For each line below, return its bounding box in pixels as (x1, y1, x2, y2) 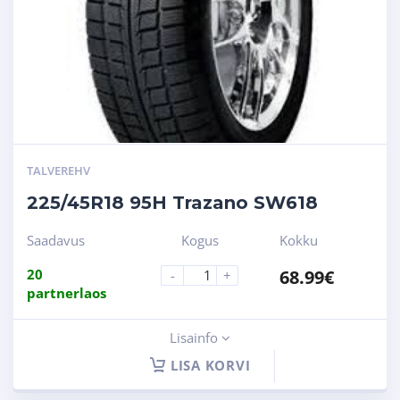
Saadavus (27, 230, 85, 249)
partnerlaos (27, 283, 106, 302)
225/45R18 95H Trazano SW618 (27, 191, 318, 213)
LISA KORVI (170, 355, 251, 374)
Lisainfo (170, 328, 221, 346)
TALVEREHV (27, 162, 90, 179)
